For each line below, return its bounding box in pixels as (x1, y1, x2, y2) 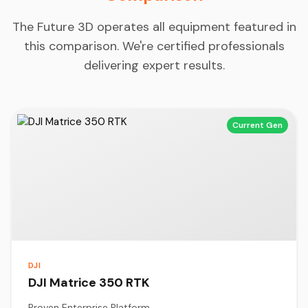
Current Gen (232, 119, 283, 131)
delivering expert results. (83, 56, 225, 74)
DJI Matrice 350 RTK (28, 274, 150, 291)
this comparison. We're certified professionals (23, 37, 285, 54)
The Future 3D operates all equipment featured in (12, 18, 296, 35)
